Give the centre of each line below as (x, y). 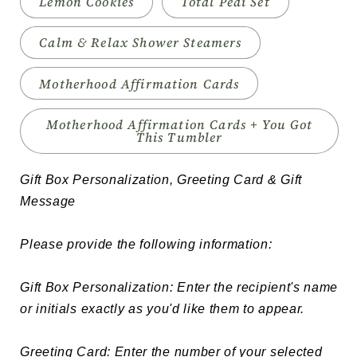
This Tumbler (179, 137)
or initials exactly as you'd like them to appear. (163, 309)
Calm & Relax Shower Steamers (141, 43)
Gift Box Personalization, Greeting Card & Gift (163, 180)
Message (48, 202)
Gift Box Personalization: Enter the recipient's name (181, 288)
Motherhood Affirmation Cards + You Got (179, 125)
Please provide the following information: (146, 245)
